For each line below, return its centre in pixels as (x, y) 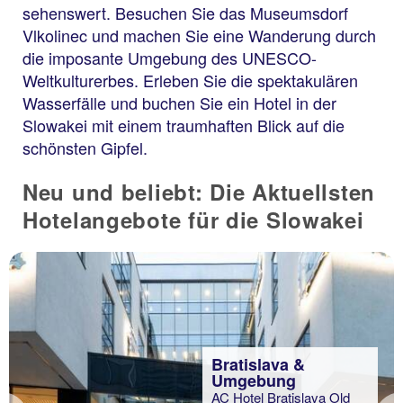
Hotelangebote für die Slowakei (193, 219)
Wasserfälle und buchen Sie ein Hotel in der (179, 103)
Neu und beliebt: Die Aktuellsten (199, 192)
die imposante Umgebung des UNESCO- (170, 58)
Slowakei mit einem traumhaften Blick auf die (184, 125)
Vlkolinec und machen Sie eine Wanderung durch (199, 35)
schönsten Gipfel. (85, 148)
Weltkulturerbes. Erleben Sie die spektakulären (190, 80)
